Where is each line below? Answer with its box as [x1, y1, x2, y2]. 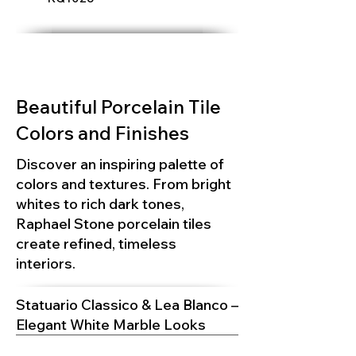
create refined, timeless [16, 234, 176, 253]
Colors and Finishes [16, 121, 189, 145]
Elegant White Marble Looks [16, 315, 206, 335]
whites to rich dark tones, [16, 195, 184, 214]
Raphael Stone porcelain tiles [16, 215, 211, 234]
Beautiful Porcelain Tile [16, 95, 221, 119]
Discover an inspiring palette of [16, 155, 224, 174]
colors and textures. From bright [16, 175, 231, 194]
